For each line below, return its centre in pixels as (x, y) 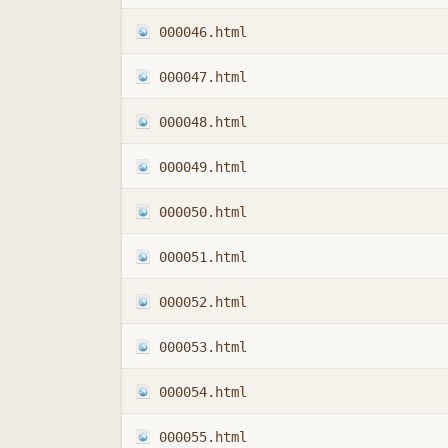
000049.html (202, 166)
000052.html (202, 301)
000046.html (202, 31)
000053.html (202, 346)
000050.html (202, 211)
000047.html (202, 76)
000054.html (202, 391)
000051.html (202, 256)
